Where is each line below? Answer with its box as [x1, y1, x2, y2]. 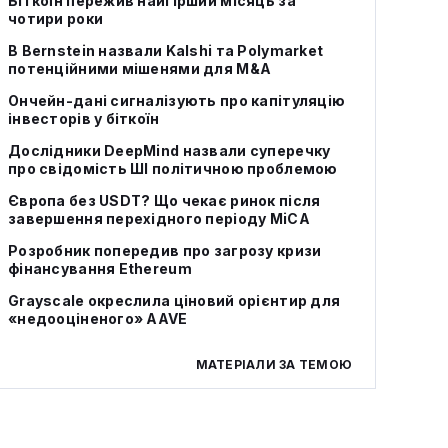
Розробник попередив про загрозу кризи [8, 242, 322, 259]
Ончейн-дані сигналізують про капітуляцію [8, 92, 346, 109]
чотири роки [8, 10, 104, 27]
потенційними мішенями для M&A [8, 60, 272, 77]
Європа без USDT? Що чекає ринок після [8, 192, 321, 209]
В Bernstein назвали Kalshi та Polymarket [8, 42, 324, 59]
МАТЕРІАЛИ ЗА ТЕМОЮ [195, 357, 352, 372]
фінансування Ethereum [8, 260, 192, 277]
